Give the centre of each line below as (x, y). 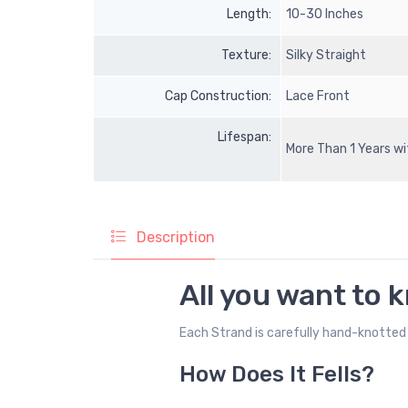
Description (174, 238)
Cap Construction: (218, 97)
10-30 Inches (326, 15)
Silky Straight (327, 56)
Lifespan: (245, 138)
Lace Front (319, 97)
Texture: (246, 56)
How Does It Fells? (277, 375)
